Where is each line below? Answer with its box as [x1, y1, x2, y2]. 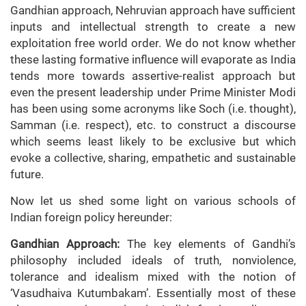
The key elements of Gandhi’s [119, 237, 296, 251]
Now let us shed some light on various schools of [10, 194, 296, 208]
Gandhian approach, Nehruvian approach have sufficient [10, 3, 296, 18]
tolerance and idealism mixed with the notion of [10, 270, 296, 284]
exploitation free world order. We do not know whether [10, 36, 296, 51]
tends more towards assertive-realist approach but [10, 69, 296, 83]
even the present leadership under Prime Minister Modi [10, 85, 296, 100]
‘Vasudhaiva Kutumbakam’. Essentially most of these [10, 286, 296, 301]
